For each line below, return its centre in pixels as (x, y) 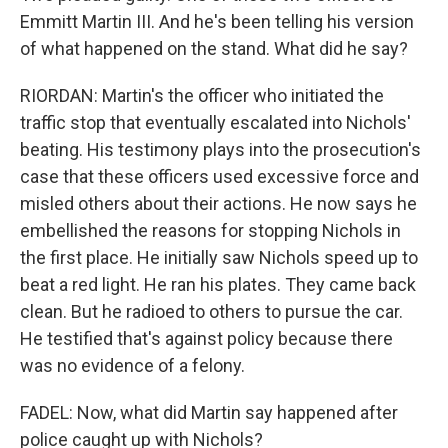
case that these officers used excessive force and (219, 176)
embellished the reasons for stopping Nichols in (210, 230)
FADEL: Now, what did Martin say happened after (209, 412)
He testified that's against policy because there (206, 338)
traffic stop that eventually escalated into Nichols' (215, 122)
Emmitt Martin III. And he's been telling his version (217, 21)
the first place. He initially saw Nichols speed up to (219, 257)
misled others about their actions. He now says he (218, 203)
